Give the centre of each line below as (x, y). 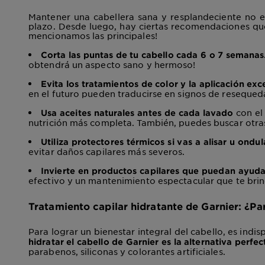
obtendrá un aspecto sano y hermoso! (112, 64)
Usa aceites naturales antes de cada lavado (137, 112)
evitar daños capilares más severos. (107, 151)
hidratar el (53, 241)
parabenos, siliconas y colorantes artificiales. (127, 251)
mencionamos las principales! (93, 35)
